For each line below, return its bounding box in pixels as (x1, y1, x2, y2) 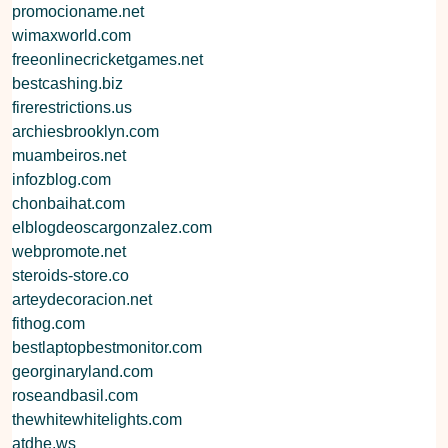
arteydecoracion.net (12, 290, 152, 308)
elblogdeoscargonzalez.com (12, 218, 212, 236)
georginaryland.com (12, 362, 153, 380)
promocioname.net (12, 2, 144, 20)
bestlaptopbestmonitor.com (12, 338, 202, 356)
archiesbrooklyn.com (12, 122, 159, 140)
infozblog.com (12, 170, 111, 188)
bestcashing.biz (12, 74, 123, 92)
